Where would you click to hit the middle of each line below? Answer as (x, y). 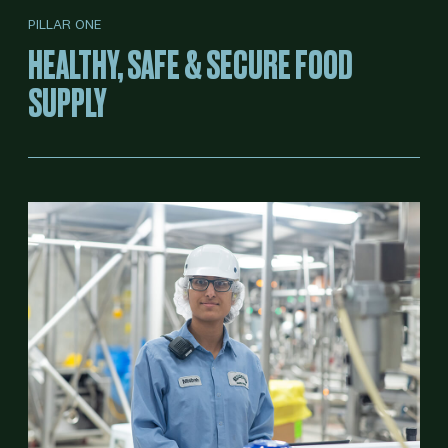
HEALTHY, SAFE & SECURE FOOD (190, 65)
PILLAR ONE (65, 23)
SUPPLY (67, 103)
